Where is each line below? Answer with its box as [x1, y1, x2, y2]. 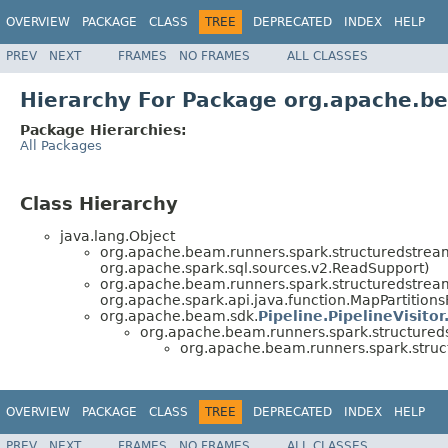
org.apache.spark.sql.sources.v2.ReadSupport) [100, 260, 429, 277]
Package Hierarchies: [20, 121, 187, 138]
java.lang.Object [60, 228, 175, 245]
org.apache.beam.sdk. [100, 308, 258, 325]
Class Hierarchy [20, 192, 178, 214]
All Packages [20, 137, 102, 153]
